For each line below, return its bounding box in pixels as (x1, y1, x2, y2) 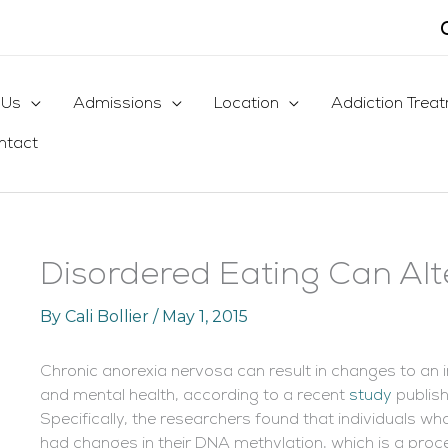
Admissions (73, 96, 162, 113)
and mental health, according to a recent (40, 388, 349, 405)
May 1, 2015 (162, 307, 248, 327)
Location (214, 96, 279, 113)
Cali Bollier (65, 307, 153, 327)
